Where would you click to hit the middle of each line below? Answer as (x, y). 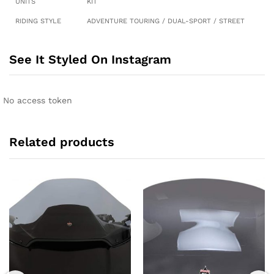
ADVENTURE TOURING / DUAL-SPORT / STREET (166, 21)
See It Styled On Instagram (90, 59)
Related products (62, 142)
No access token (38, 100)
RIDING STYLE (38, 21)
